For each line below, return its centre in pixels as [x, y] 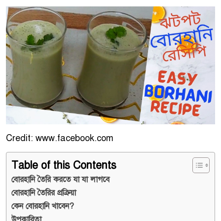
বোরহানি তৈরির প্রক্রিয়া [44, 193]
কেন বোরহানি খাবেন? [43, 206]
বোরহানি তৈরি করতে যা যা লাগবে [60, 179]
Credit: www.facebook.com [60, 138]
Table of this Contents [64, 165]
